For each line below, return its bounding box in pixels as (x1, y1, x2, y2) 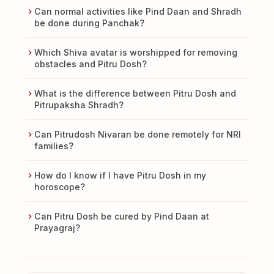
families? (34, 140, 73, 151)
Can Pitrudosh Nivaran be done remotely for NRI (34, 128, 241, 139)
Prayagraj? (34, 222, 80, 233)
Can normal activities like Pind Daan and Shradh (34, 6, 242, 17)
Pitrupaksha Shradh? (34, 99, 124, 110)
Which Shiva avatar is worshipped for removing (34, 46, 237, 57)
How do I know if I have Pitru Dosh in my (34, 169, 206, 180)
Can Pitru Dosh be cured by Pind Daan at (34, 210, 209, 221)
